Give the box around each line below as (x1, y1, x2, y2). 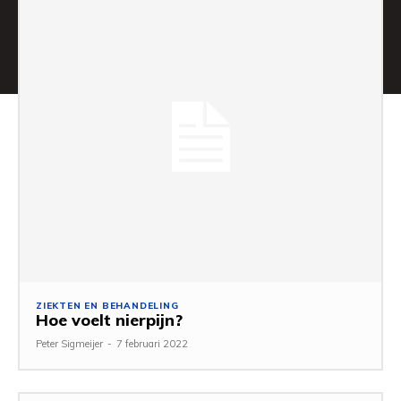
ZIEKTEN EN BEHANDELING (36, 299, 179, 311)
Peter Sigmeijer (36, 337, 103, 350)
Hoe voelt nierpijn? (36, 309, 183, 330)
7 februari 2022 (116, 337, 188, 350)
